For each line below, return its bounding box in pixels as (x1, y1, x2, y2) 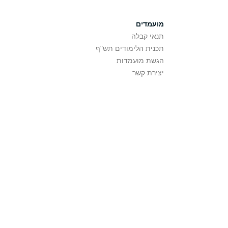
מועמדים (136, 20, 164, 28)
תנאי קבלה (131, 32, 164, 40)
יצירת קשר (132, 69, 164, 77)
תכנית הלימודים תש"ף (96, 44, 164, 52)
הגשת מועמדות (117, 56, 164, 65)
